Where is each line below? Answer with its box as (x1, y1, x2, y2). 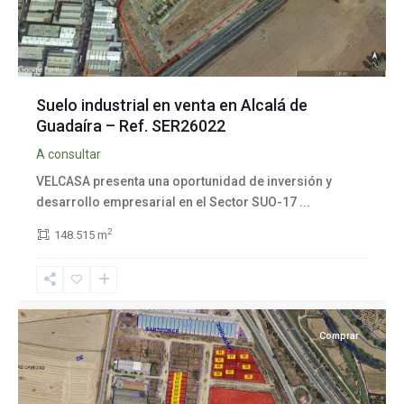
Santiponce (36, 283, 101, 298)
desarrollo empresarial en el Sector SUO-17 (36, 194, 299, 209)
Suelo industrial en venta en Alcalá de (36, 95, 308, 115)
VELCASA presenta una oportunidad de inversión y (36, 173, 332, 188)
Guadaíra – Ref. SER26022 (36, 115, 225, 135)
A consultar (36, 146, 101, 161)
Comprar (319, 329, 359, 342)
